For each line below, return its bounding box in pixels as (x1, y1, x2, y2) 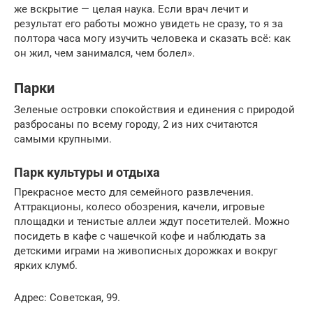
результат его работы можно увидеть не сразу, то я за (14, 17, 283, 30)
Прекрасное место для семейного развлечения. (14, 185, 254, 198)
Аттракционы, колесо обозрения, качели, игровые (14, 200, 265, 213)
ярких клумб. (14, 259, 78, 272)
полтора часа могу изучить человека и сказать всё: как (14, 31, 291, 45)
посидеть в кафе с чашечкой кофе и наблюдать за (14, 229, 265, 242)
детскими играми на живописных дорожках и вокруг (14, 244, 277, 257)
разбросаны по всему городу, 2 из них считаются (14, 117, 258, 131)
